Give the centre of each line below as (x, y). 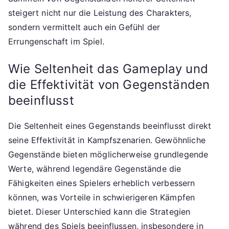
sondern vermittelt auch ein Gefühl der (84, 27)
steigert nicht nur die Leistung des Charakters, (100, 13)
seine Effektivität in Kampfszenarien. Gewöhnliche (107, 140)
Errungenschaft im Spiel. (56, 41)
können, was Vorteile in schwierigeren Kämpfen (102, 197)
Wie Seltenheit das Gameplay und (108, 68)
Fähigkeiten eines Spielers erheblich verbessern (102, 183)
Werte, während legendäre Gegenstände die (95, 168)
